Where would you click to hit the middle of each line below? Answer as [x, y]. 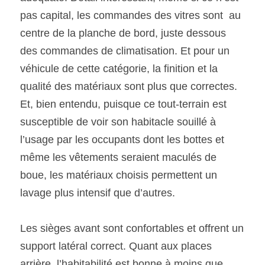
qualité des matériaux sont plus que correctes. [129, 86]
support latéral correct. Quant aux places [116, 246]
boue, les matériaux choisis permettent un [119, 175]
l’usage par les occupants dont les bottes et [122, 140]
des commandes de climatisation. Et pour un [125, 51]
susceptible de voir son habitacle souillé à [118, 122]
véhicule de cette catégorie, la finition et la [119, 69]
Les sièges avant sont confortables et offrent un [132, 228]
